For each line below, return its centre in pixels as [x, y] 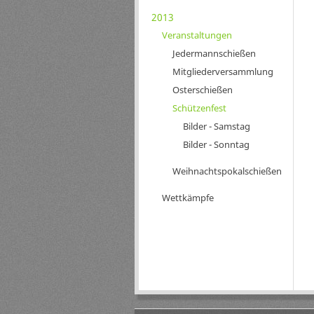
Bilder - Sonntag [216, 144]
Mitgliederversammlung [223, 71]
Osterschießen [202, 90]
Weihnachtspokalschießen [227, 171]
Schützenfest [199, 108]
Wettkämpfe [187, 198]
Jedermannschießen [214, 53]
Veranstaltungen [197, 35]
